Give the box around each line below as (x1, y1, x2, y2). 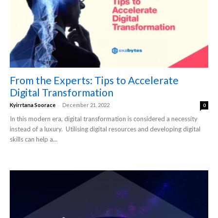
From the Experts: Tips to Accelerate (10, 74, 179, 87)
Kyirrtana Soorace (10, 102, 55, 109)
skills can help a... (10, 135, 57, 144)
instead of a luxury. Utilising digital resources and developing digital (10, 125, 200, 133)
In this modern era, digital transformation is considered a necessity (10, 115, 198, 123)
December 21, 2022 (62, 102, 109, 109)
